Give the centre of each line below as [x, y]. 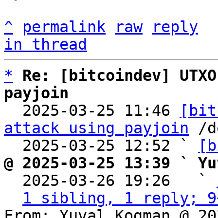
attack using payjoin [96, 128]
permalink [64, 27]
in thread [45, 44]
